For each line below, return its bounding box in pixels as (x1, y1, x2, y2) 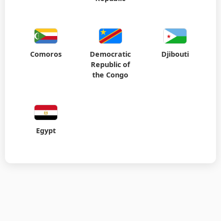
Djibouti (161, 49, 189, 59)
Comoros (30, 49, 62, 59)
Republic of (90, 60, 130, 70)
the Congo (92, 70, 129, 80)
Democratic (90, 49, 131, 59)
